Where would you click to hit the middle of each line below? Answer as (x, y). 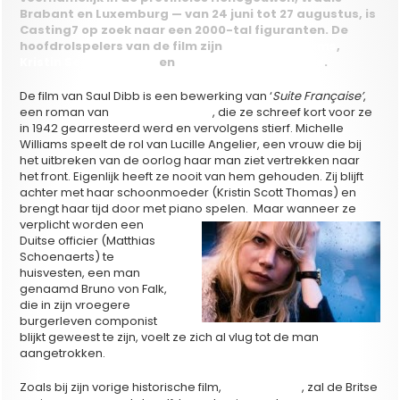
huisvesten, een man (80, 272)
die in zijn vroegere (75, 304)
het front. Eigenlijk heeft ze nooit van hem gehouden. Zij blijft (192, 176)
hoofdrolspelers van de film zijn (123, 46)
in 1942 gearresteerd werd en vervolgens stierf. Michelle (182, 128)
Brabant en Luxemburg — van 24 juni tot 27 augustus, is (198, 13)
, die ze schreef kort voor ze (293, 112)
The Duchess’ (265, 387)
